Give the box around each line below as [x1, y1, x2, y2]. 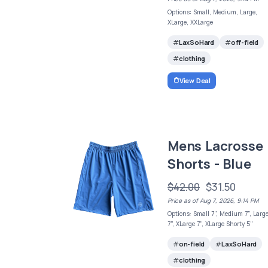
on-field [178, 239, 205, 248]
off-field [230, 38, 259, 47]
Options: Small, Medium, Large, [167, 8, 258, 17]
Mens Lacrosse [167, 136, 263, 155]
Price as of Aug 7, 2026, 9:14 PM [167, 196, 259, 205]
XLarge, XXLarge [167, 18, 214, 27]
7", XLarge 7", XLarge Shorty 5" [167, 219, 254, 228]
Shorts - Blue [167, 154, 251, 173]
